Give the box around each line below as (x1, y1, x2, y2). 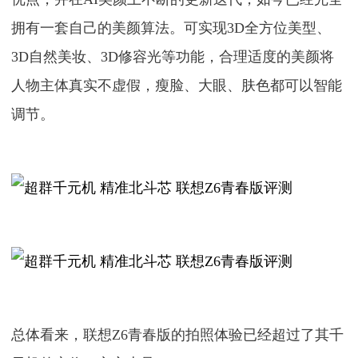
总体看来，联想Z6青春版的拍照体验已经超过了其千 (11, 327, 344, 343)
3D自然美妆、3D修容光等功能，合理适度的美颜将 (11, 49, 335, 65)
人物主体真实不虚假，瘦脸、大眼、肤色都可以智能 (11, 78, 343, 93)
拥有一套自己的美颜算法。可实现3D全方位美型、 (11, 20, 332, 36)
